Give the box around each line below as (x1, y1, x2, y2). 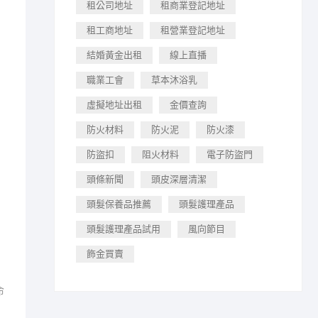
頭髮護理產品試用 (87, 224, 160, 234)
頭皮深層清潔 (151, 174, 207, 185)
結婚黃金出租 (87, 50, 142, 60)
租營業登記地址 (160, 25, 225, 35)
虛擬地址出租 (87, 99, 142, 110)
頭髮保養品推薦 (87, 199, 151, 209)
